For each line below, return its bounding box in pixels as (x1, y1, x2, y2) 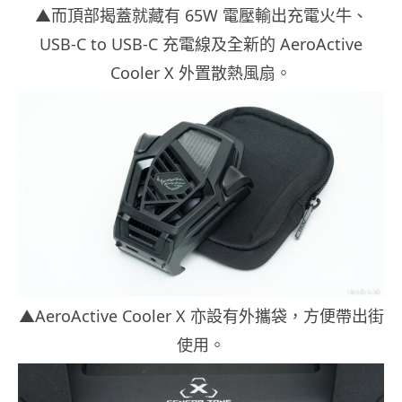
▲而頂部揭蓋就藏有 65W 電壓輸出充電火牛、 (34, 4, 368, 26)
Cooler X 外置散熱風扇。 (110, 61, 292, 83)
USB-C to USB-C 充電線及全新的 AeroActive (39, 32, 363, 55)
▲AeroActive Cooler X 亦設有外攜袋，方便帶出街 (18, 304, 384, 327)
